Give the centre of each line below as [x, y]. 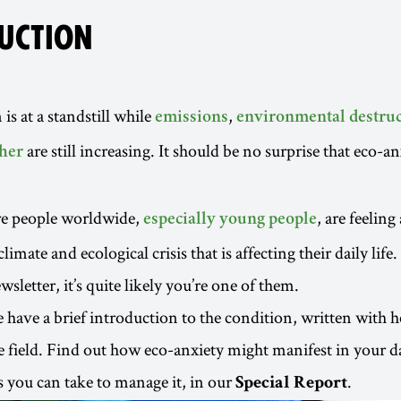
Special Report [291, 384]
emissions [192, 118]
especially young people [230, 220]
